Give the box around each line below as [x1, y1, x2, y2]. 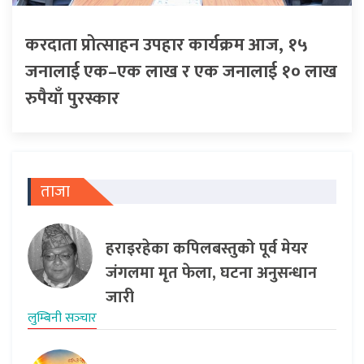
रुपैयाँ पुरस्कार [25, 83, 119, 114]
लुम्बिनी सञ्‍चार [28, 306, 97, 329]
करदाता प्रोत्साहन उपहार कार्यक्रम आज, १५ [25, 29, 308, 60]
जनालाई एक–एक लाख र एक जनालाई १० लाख [25, 56, 337, 87]
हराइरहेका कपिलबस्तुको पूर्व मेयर [106, 234, 308, 262]
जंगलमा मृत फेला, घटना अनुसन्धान [106, 258, 317, 287]
